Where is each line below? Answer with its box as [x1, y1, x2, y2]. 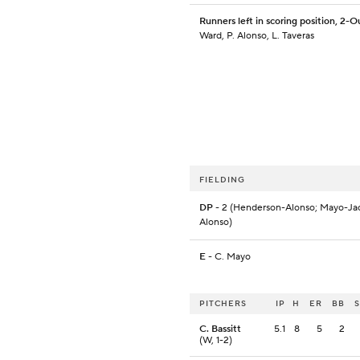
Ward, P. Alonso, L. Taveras [199, 30, 314, 43]
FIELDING [199, 174, 245, 186]
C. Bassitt [199, 323, 241, 336]
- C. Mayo [206, 251, 251, 264]
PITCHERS [199, 298, 247, 309]
